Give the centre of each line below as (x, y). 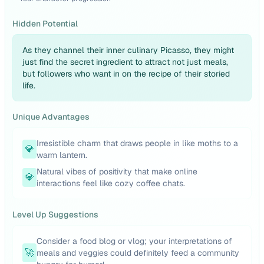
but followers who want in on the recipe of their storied (126, 74)
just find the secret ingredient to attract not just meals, (125, 62)
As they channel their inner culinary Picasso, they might (128, 50)
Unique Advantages (51, 117)
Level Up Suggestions (55, 214)
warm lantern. (62, 155)
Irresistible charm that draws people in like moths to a (137, 143)
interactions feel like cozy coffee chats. (111, 183)
